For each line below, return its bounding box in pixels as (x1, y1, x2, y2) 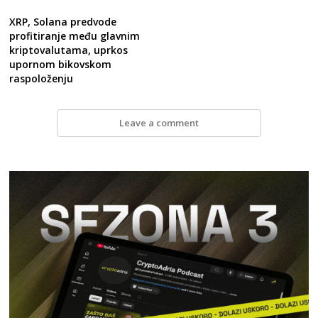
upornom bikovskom (9, 57, 112, 71)
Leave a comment (119, 116, 199, 130)
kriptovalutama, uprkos (9, 43, 128, 57)
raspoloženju (9, 71, 74, 85)
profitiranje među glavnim (9, 28, 141, 43)
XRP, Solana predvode (9, 14, 117, 28)
